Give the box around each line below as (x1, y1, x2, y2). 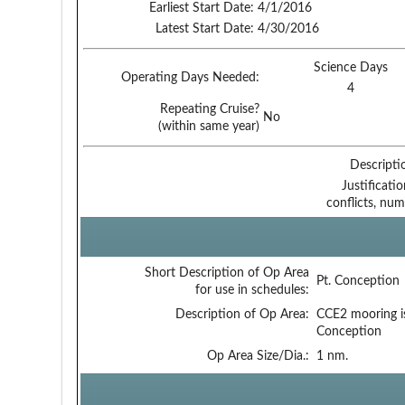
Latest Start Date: (155, 22, 254, 35)
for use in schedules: (194, 283, 309, 297)
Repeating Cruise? (159, 102, 259, 116)
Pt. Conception (316, 274, 400, 287)
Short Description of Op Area (144, 266, 309, 279)
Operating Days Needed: (120, 71, 259, 84)
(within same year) (157, 119, 259, 133)
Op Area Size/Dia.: (206, 349, 309, 363)
